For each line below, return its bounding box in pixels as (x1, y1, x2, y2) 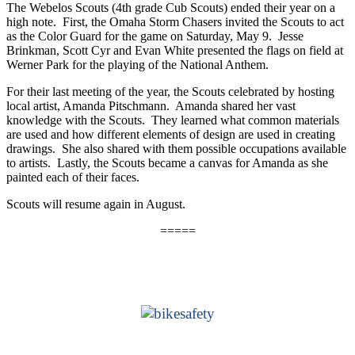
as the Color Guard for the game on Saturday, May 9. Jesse (6, 29, 303, 43)
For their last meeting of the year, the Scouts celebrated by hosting (6, 84, 334, 98)
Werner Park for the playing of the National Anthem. (6, 57, 269, 71)
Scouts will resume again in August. (6, 197, 185, 211)
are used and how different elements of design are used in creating (6, 127, 335, 141)
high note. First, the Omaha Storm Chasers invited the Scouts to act (6, 14, 344, 29)
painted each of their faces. (6, 170, 143, 184)
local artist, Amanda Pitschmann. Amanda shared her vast (6, 98, 296, 113)
